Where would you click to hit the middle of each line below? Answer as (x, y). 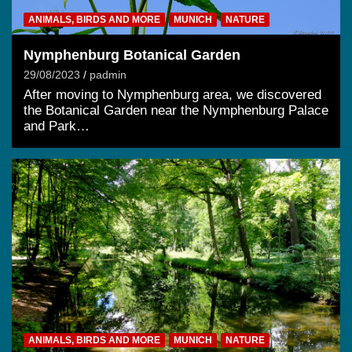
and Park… (57, 126)
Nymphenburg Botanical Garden (132, 55)
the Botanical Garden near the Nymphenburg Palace (176, 110)
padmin (108, 74)
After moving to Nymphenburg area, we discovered (172, 94)
